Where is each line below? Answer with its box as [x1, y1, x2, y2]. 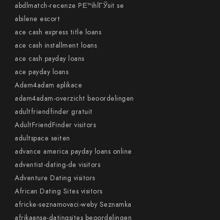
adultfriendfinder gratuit [15, 107, 93, 116]
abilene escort [15, 14, 60, 24]
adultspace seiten [15, 134, 70, 143]
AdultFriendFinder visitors [15, 120, 96, 130]
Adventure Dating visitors [15, 173, 95, 183]
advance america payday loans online [15, 147, 132, 156]
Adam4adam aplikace [15, 81, 82, 90]
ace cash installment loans [15, 41, 97, 50]
